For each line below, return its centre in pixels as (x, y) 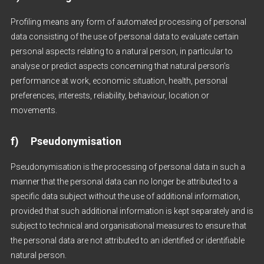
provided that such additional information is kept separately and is (132, 211)
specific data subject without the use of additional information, (125, 196)
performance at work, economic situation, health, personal (119, 81)
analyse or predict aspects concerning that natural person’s (120, 66)
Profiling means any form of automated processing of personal (128, 22)
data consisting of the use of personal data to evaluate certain (124, 37)
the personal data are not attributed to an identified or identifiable (127, 240)
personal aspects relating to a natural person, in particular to (121, 51)
